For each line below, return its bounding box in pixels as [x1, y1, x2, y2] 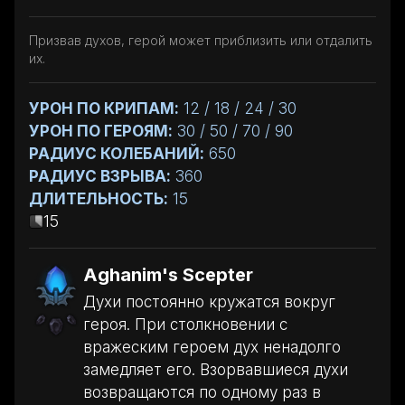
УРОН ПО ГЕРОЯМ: [29, 121, 173, 140]
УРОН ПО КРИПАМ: [29, 99, 179, 118]
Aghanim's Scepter [83, 263, 253, 286]
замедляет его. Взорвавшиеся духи [83, 360, 348, 379]
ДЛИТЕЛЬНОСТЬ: [29, 189, 168, 208]
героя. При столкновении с [83, 315, 287, 334]
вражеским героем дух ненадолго [83, 337, 341, 356]
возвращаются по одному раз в [83, 382, 321, 401]
